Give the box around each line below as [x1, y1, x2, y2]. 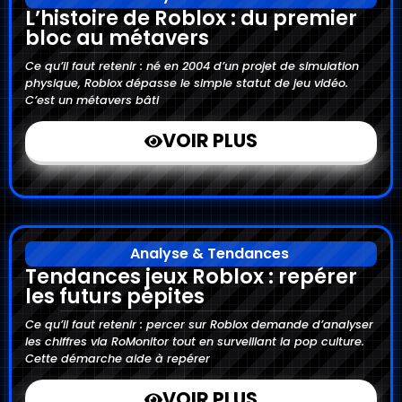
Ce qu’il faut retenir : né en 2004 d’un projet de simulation [25, 57, 359, 74]
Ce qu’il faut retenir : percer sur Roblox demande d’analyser [25, 316, 373, 332]
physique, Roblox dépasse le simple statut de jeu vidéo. [25, 74, 348, 91]
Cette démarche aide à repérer [25, 350, 210, 366]
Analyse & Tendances [130, 242, 289, 264]
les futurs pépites [25, 281, 205, 310]
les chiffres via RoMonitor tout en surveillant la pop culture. [25, 333, 364, 349]
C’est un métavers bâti [25, 92, 159, 108]
